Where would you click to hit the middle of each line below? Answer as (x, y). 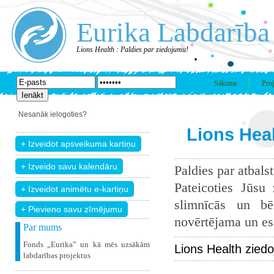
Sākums (226, 83)
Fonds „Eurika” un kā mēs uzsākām (87, 244)
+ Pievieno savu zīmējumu (72, 209)
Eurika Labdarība (173, 32)
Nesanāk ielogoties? (53, 114)
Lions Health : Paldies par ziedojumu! (132, 50)
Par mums (43, 227)
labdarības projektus (57, 255)
